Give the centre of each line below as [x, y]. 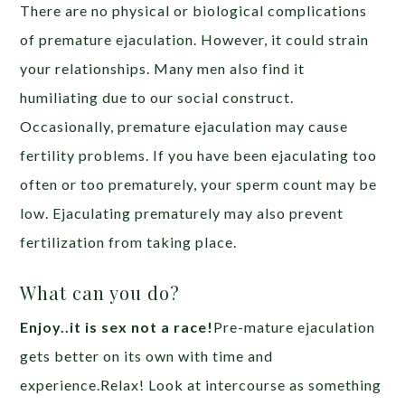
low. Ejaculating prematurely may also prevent [182, 213]
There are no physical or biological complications [194, 11]
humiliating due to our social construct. [157, 98]
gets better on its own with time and [147, 356]
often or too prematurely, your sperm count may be [199, 184]
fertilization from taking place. [129, 242]
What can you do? [100, 293]
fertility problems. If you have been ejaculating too [199, 155]
